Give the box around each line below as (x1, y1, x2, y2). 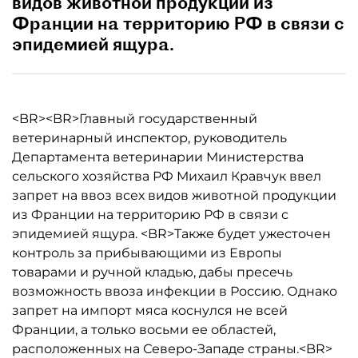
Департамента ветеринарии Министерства (12, 149, 304, 165)
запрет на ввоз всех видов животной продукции (12, 188, 336, 203)
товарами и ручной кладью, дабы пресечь (12, 265, 292, 280)
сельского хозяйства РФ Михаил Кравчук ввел (12, 169, 321, 184)
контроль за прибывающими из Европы (12, 245, 282, 261)
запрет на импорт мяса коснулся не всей (12, 303, 288, 318)
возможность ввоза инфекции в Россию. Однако (12, 284, 337, 299)
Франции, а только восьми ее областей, (12, 322, 276, 337)
